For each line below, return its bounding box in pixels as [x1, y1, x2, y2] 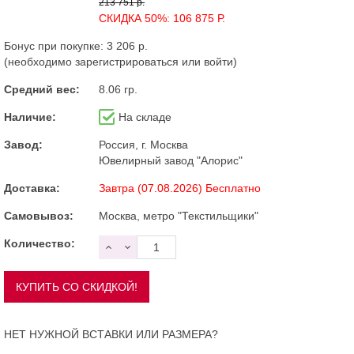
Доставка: [4, 181, 60, 194]
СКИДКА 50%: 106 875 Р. [99, 11, 225, 24]
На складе [119, 110, 171, 123]
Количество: [4, 236, 75, 250]
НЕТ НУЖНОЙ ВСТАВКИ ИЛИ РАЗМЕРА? [4, 327, 218, 341]
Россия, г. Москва [99, 137, 188, 151]
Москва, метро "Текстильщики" [99, 209, 258, 222]
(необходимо [4, 55, 75, 68]
